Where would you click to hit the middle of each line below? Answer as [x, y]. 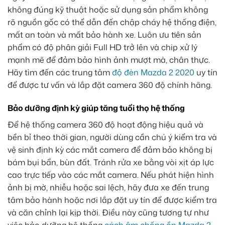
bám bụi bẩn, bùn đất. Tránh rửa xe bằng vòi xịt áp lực [111, 162]
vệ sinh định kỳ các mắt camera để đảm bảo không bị [110, 150]
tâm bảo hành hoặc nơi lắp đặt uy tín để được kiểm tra [112, 200]
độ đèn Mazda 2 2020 [153, 73]
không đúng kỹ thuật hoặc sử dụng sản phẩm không [108, 10]
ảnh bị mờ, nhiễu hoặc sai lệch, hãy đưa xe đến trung [108, 188]
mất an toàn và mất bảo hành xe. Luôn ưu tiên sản [104, 35]
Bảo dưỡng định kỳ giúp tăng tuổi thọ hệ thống [96, 108]
